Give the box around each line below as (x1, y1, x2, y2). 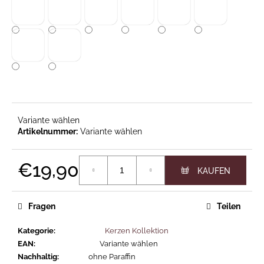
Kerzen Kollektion (105, 226, 169, 236)
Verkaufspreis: (17, 180, 71, 190)
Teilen (217, 202, 240, 212)
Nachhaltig (18, 252, 57, 262)
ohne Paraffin (88, 252, 136, 262)
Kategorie (18, 226, 54, 236)
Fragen (28, 202, 55, 212)
